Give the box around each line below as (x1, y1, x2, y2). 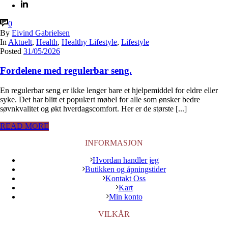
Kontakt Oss (105, 174, 146, 183)
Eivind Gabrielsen (12, 28, 70, 37)
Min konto (108, 192, 142, 202)
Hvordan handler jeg (92, 156, 159, 165)
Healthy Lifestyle (62, 37, 117, 46)
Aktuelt (8, 37, 32, 46)
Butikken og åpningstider (85, 165, 166, 174)
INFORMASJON (85, 138, 143, 148)
